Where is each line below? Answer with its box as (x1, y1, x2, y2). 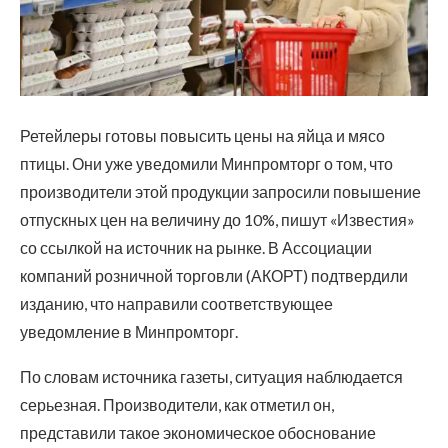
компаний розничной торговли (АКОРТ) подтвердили (20, 266, 408, 286)
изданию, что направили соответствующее (20, 294, 333, 314)
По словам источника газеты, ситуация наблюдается (20, 367, 403, 387)
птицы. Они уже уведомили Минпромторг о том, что (20, 154, 393, 174)
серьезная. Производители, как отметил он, (20, 395, 334, 415)
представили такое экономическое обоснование (20, 423, 376, 443)
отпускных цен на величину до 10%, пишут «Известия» (20, 210, 415, 230)
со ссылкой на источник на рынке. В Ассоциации (20, 238, 372, 258)
